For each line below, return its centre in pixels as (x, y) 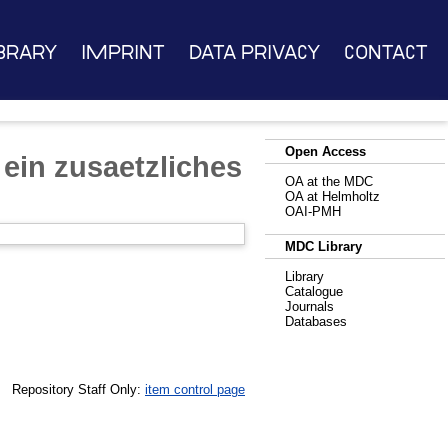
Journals (309, 306)
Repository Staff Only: (78, 389)
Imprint (122, 52)
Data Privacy (254, 52)
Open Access (325, 151)
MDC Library (323, 246)
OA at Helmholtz (332, 196)
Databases (316, 321)
